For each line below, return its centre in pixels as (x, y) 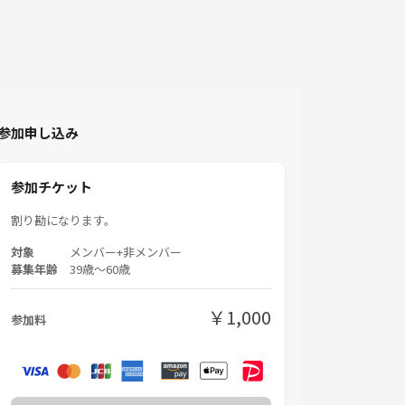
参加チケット (52, 187)
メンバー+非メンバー (126, 252)
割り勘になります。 (63, 221)
